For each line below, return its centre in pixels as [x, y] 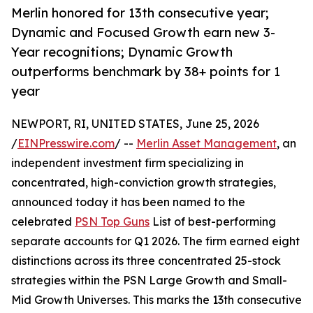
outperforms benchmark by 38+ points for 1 [146, 72]
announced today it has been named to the [128, 202]
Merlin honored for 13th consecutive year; [140, 13]
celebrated [43, 222]
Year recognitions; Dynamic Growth [122, 52]
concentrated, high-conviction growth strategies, [144, 183]
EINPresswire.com [66, 144]
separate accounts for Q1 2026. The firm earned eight [155, 241]
